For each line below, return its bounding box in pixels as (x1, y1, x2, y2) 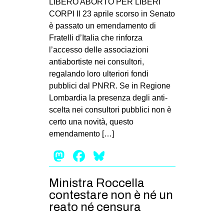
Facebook (86, 147, 158, 165)
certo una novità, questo (48, 117, 133, 126)
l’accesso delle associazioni (48, 45, 148, 54)
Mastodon (66, 147, 138, 165)
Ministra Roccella (48, 176, 144, 190)
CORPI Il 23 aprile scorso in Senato (48, 9, 175, 18)
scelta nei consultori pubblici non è (48, 105, 171, 114)
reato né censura (48, 200, 141, 214)
